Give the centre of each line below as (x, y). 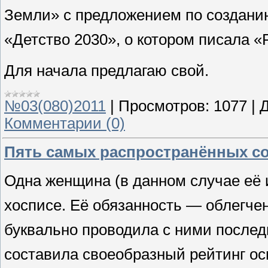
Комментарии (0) (65, 124)
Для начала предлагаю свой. (106, 70)
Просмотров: (164, 106)
